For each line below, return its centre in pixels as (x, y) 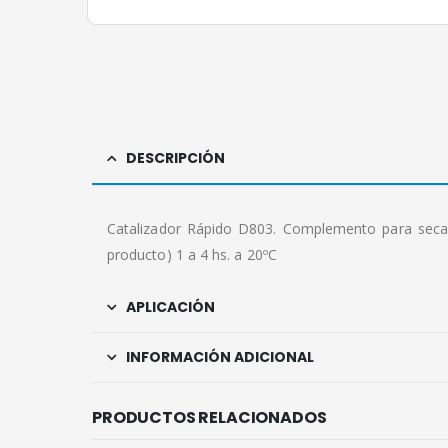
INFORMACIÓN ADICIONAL (220, 357)
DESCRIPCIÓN (175, 158)
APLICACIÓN (170, 307)
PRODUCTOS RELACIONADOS (209, 418)
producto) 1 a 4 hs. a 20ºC (192, 255)
